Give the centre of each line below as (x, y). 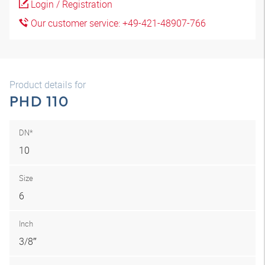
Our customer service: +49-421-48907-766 (117, 23)
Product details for (48, 85)
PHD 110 (39, 101)
